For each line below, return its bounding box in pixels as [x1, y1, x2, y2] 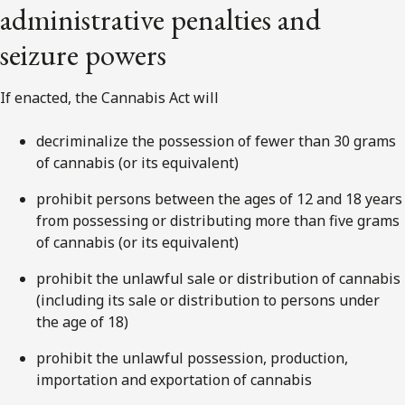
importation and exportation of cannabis [36, 369, 312, 390]
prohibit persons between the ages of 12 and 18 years [36, 188, 402, 209]
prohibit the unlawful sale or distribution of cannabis [36, 268, 400, 288]
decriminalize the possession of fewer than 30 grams [36, 130, 396, 151]
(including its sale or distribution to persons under [36, 289, 380, 310]
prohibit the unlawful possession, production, [36, 347, 348, 368]
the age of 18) [36, 311, 128, 332]
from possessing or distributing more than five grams [36, 210, 400, 231]
